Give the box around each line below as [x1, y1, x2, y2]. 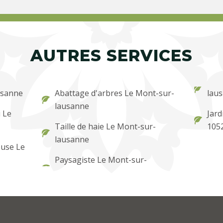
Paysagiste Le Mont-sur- [55, 154, 147, 165]
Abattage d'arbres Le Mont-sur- [55, 87, 175, 99]
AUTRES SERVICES [30, 45, 193, 65]
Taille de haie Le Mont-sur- [55, 120, 156, 132]
